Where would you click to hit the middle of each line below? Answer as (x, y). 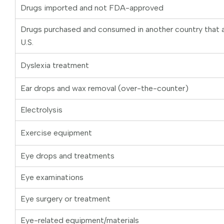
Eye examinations (52, 177)
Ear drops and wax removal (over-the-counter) (104, 88)
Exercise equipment (56, 133)
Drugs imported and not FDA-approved (92, 8)
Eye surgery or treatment (65, 199)
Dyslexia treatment (55, 65)
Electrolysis (41, 110)
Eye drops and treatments (67, 156)
